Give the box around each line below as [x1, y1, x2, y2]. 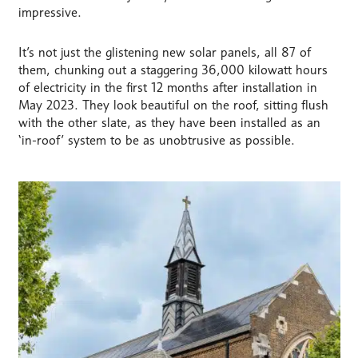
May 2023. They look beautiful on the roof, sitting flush [18, 97, 328, 113]
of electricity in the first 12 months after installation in [18, 80, 317, 96]
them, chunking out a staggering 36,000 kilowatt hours [18, 62, 328, 78]
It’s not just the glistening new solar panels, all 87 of [18, 45, 311, 61]
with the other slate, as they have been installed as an [18, 115, 320, 131]
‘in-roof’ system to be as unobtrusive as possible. [18, 133, 295, 149]
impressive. [18, 4, 82, 20]
